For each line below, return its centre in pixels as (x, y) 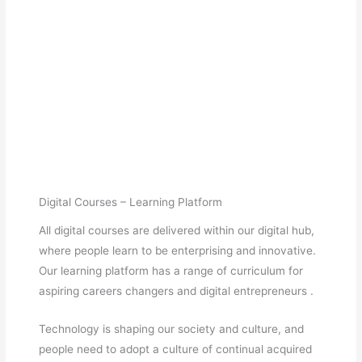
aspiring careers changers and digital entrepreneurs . (177, 290)
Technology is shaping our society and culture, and (172, 328)
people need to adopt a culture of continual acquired (176, 349)
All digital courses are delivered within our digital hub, (177, 230)
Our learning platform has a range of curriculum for (171, 270)
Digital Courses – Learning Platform (131, 202)
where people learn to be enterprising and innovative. (178, 250)
